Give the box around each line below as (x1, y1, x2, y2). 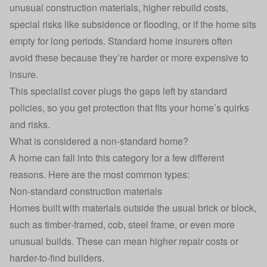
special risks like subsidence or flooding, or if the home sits (10, 17, 256, 31)
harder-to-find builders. (10, 251, 104, 265)
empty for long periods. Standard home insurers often (10, 34, 232, 48)
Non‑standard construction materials (10, 184, 162, 198)
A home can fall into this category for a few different (10, 151, 224, 164)
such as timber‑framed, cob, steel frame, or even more (10, 218, 235, 231)
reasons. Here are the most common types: (10, 167, 190, 181)
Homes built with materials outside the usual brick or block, (10, 201, 256, 215)
